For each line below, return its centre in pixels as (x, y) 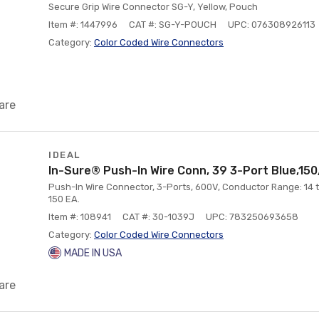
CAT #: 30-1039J (158, 217)
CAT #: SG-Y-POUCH (173, 25)
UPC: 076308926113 (272, 25)
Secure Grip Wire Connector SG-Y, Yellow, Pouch (153, 7)
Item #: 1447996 (83, 25)
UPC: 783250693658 (252, 217)
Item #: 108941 (80, 217)
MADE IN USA (93, 253)
